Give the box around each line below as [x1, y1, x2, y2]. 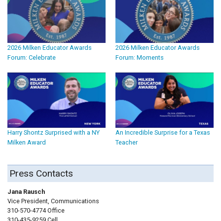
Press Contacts [9, 168, 73, 180]
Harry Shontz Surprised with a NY [7, 129, 100, 137]
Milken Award [7, 139, 46, 147]
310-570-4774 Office [7, 207, 65, 215]
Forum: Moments [115, 54, 164, 62]
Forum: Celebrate [7, 54, 56, 62]
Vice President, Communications [7, 197, 99, 205]
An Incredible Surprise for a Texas [115, 129, 210, 137]
